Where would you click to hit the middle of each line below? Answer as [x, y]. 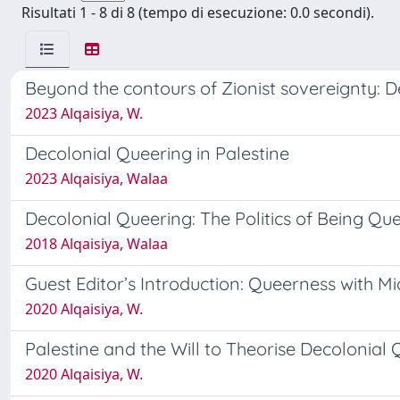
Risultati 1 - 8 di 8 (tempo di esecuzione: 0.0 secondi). [198, 12]
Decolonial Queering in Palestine [157, 153]
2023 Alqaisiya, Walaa [96, 179]
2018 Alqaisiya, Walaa [96, 244]
